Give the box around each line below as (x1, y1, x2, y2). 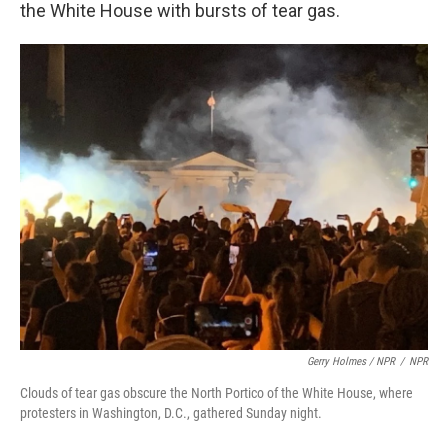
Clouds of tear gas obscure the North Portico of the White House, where (20, 384, 413, 401)
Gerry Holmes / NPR (307, 354, 395, 368)
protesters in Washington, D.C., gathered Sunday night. (20, 404, 322, 421)
